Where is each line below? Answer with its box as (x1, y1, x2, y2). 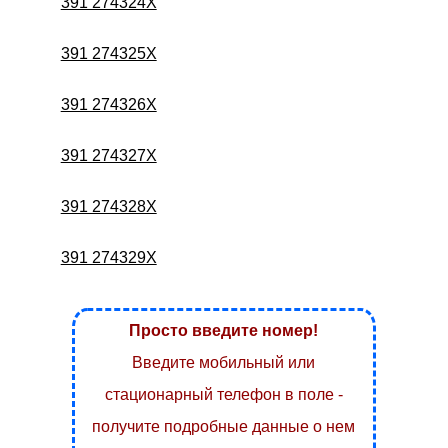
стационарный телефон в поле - (104, 385, 343, 403)
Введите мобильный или (132, 353, 316, 371)
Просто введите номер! (129, 321, 319, 339)
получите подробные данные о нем (92, 417, 356, 435)
